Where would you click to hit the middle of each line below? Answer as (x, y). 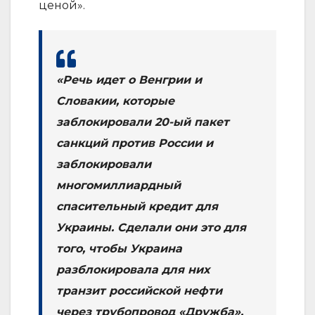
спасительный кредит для (137, 206)
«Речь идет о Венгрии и (129, 79)
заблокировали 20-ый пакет (143, 122)
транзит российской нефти (139, 290)
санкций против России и (135, 143)
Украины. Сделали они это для (151, 227)
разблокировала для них (133, 269)
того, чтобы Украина (119, 248)
